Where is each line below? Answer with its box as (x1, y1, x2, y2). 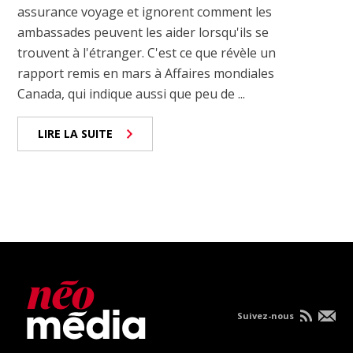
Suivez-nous (236, 310, 296, 322)
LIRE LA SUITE (38, 126, 113, 142)
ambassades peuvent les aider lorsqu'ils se (17, 24, 269, 42)
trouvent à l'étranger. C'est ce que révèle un (17, 44, 277, 62)
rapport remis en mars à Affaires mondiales (17, 65, 275, 83)
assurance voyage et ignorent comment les (17, 3, 273, 21)
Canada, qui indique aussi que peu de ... (17, 85, 246, 103)
